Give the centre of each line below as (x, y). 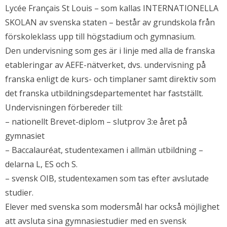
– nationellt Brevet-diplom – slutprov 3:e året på (96, 122)
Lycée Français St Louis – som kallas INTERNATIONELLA (112, 8)
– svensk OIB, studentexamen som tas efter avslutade (107, 179)
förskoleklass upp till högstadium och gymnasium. (100, 37)
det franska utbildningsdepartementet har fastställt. (104, 93)
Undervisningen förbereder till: (64, 108)
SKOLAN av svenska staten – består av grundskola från (110, 23)
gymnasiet (25, 136)
